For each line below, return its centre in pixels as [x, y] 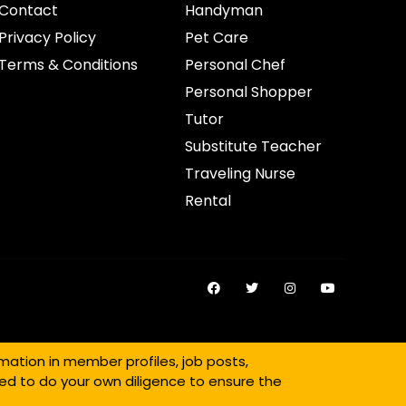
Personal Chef [236, 65]
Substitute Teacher [254, 146]
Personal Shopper [249, 92]
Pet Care [217, 38]
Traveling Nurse [241, 174]
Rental [208, 201]
